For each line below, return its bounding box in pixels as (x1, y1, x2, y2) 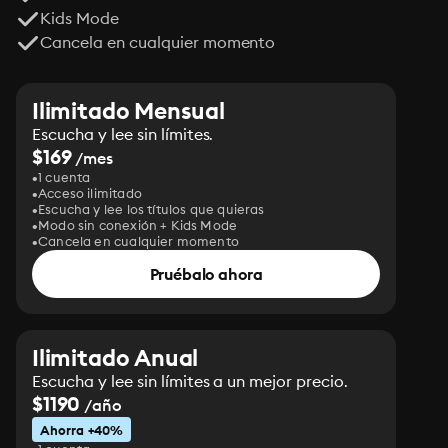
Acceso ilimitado (38, 185, 142, 201)
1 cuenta (38, 169, 91, 185)
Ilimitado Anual (32, 343, 199, 372)
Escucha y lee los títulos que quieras (38, 201, 265, 217)
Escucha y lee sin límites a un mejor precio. (32, 371, 349, 391)
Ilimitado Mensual (32, 96, 225, 125)
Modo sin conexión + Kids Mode (38, 217, 238, 233)
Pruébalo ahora (149, 264, 263, 284)
